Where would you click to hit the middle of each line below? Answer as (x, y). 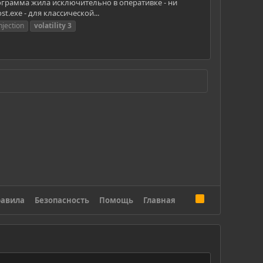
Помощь (117, 200)
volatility (50, 25)
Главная (160, 200)
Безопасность (62, 200)
